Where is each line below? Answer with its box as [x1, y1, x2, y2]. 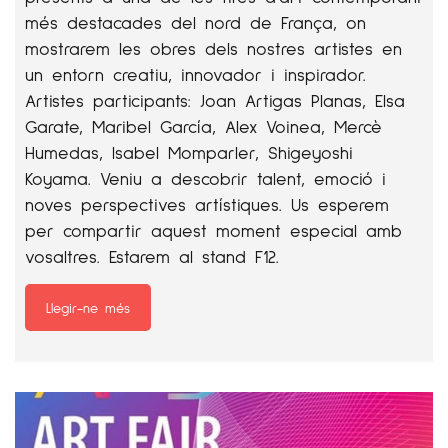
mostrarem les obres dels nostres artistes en [25, 36, 402, 59]
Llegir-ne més [46, 298, 130, 316]
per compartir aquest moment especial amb [25, 218, 402, 241]
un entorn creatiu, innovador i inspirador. [25, 62, 366, 85]
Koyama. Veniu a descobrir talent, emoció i [25, 166, 386, 189]
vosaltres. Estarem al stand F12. [25, 244, 279, 267]
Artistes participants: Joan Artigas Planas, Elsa [25, 88, 405, 111]
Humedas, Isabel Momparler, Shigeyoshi [25, 140, 353, 163]
